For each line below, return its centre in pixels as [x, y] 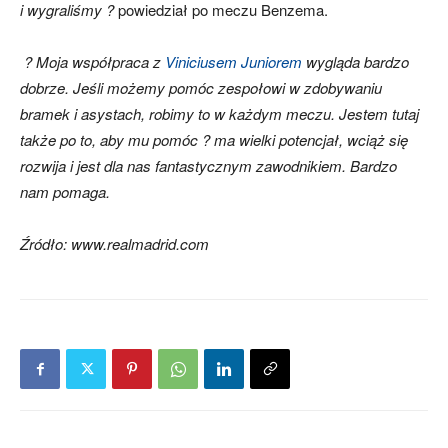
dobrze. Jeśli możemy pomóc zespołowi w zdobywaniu [201, 88]
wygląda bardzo [355, 62]
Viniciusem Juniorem [233, 62]
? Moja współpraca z [92, 62]
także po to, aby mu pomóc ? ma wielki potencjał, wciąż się [214, 140]
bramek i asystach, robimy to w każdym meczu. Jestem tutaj [219, 114]
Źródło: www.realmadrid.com [114, 244]
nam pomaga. [67, 192]
